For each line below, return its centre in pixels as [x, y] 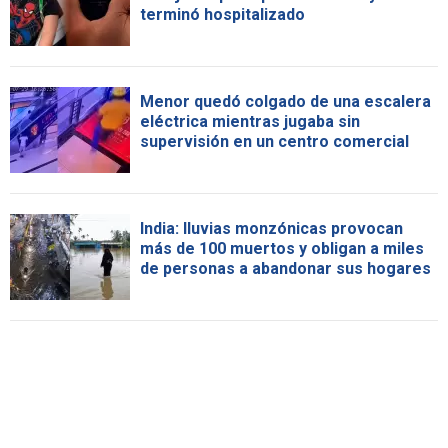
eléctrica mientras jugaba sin [250, 121]
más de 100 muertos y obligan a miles [282, 248]
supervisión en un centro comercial [274, 141]
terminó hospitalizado [222, 14]
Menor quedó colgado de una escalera [285, 101]
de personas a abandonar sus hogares [285, 268]
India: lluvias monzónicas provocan [271, 228]
